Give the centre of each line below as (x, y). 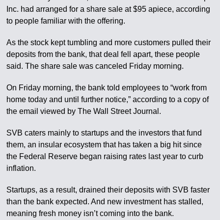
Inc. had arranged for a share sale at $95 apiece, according (109, 9)
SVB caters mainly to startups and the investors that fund (104, 133)
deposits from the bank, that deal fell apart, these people (103, 55)
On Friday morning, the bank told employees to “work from (107, 88)
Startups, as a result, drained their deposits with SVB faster (108, 190)
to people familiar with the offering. (66, 21)
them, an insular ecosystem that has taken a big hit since (104, 145)
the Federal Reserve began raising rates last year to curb (105, 157)
